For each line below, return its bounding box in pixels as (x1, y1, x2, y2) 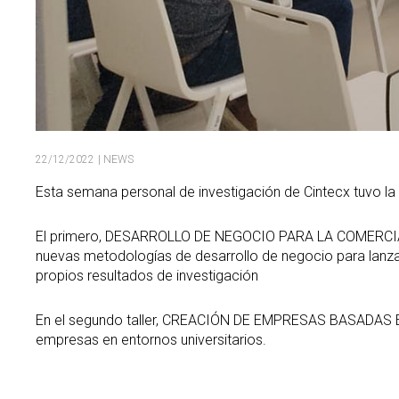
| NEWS (98, 152, 134, 166)
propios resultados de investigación (36, 266, 258, 284)
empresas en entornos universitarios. (36, 330, 266, 348)
